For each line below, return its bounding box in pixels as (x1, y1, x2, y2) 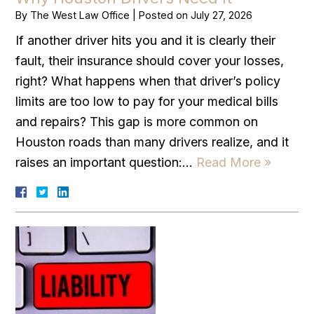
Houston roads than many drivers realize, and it (15, 134, 289, 149)
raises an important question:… (15, 154, 197, 170)
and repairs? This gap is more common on (15, 114, 259, 129)
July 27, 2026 (191, 8, 253, 21)
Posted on (139, 8, 191, 21)
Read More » (196, 154, 272, 170)
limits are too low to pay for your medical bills (15, 93, 279, 109)
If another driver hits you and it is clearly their (15, 32, 276, 48)
